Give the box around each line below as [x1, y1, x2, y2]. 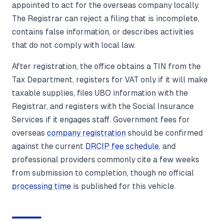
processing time [12, 182, 71, 190]
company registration [47, 128, 126, 137]
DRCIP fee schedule [85, 142, 159, 150]
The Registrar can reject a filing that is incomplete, [12, 14, 199, 23]
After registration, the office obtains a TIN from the [12, 62, 201, 71]
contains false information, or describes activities [12, 27, 194, 36]
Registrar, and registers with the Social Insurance [12, 102, 194, 110]
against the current [12, 142, 85, 150]
